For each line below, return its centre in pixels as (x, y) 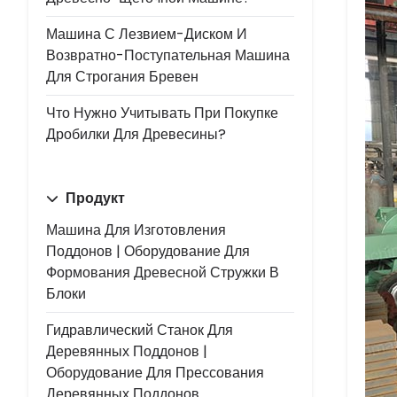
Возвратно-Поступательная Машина (168, 55)
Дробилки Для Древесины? (136, 134)
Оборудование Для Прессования (155, 373)
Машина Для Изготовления (136, 230)
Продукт (93, 198)
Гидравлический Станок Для (140, 330)
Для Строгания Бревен (122, 77)
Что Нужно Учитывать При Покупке (162, 113)
